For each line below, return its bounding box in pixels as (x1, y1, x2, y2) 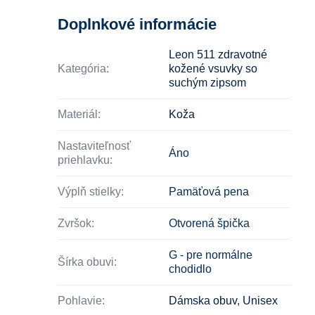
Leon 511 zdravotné (169, 48, 268, 60)
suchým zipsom (169, 76, 247, 89)
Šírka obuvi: (58, 255, 117, 268)
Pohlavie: (58, 294, 105, 307)
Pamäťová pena (169, 185, 250, 198)
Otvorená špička (169, 217, 250, 229)
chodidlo (169, 262, 212, 275)
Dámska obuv (169, 294, 238, 307)
